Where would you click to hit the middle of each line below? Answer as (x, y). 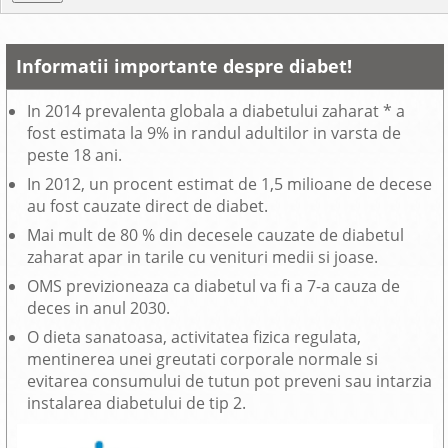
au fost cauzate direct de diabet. (148, 206)
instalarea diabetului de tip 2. (137, 403)
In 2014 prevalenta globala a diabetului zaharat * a (216, 111)
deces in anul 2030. (99, 308)
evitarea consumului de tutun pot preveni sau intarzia (230, 381)
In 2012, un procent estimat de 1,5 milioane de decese (230, 184)
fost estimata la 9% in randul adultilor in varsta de (214, 133)
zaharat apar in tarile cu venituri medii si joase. (203, 257)
